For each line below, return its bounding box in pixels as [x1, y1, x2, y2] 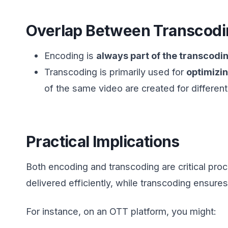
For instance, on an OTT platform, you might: [26, 206, 216, 217]
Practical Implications [26, 132, 180, 151]
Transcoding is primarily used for [44, 66, 187, 78]
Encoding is [44, 50, 97, 62]
